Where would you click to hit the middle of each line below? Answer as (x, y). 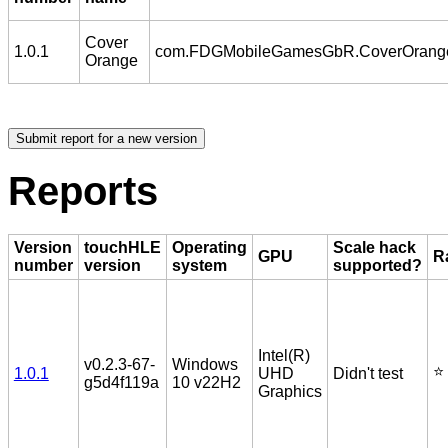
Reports (83, 190)
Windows (204, 364)
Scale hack (374, 247)
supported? (377, 265)
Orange (111, 61)
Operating (209, 247)
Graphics (289, 391)
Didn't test (367, 373)
